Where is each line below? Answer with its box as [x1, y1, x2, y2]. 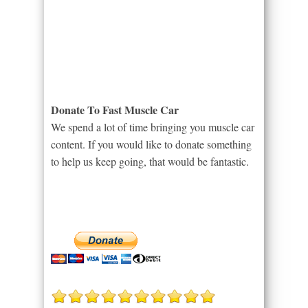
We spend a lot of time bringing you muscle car [51, 120, 254, 134]
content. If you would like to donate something [51, 137, 252, 151]
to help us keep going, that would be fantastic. [51, 154, 249, 168]
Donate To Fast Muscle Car [51, 102, 179, 118]
